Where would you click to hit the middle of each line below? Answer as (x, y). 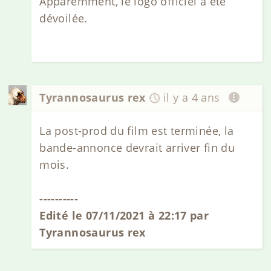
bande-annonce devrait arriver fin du (137, 147)
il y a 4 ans (191, 98)
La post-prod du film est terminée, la (137, 130)
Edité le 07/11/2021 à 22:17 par (124, 215)
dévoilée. (64, 18)
